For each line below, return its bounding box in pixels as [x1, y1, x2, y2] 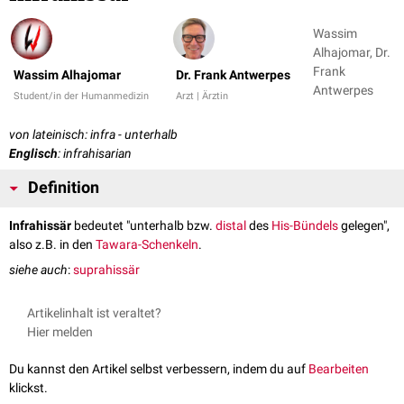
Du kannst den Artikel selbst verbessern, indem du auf [9, 362, 308, 377]
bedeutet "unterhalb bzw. [71, 218, 216, 234]
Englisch [9, 146, 58, 161]
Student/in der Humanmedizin [14, 90, 149, 103]
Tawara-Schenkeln [96, 237, 198, 252]
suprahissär [73, 262, 140, 278]
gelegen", [338, 218, 390, 234]
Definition [28, 179, 99, 197]
